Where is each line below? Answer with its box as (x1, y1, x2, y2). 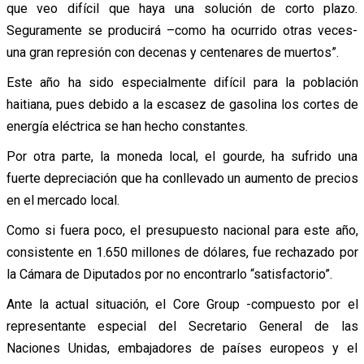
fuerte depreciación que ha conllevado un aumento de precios (6, 170, 358, 186)
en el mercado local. (6, 192, 119, 208)
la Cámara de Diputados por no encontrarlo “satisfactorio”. (6, 266, 332, 282)
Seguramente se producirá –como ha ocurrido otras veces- (6, 22, 358, 38)
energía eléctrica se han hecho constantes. (6, 118, 248, 134)
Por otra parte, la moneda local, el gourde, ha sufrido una (6, 148, 358, 164)
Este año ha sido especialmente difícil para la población (6, 74, 358, 90)
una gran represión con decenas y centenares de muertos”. (6, 44, 339, 60)
